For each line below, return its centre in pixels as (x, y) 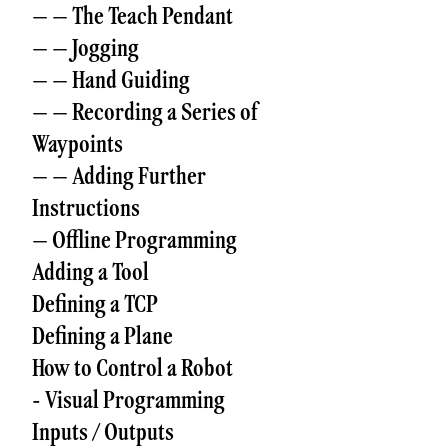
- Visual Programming (128, 399)
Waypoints (77, 143)
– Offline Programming (134, 239)
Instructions (86, 207)
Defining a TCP (95, 303)
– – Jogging (85, 47)
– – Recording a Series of (144, 111)
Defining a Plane (102, 335)
